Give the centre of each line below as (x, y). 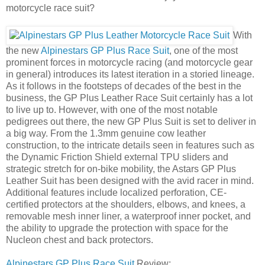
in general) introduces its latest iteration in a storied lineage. (130, 74)
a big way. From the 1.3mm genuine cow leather (106, 133)
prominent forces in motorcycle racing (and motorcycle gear (129, 62)
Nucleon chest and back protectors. (80, 240)
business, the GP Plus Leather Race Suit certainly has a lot (129, 98)
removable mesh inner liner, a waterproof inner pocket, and (128, 216)
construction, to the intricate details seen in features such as (130, 145)
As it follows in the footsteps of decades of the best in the (124, 86)
